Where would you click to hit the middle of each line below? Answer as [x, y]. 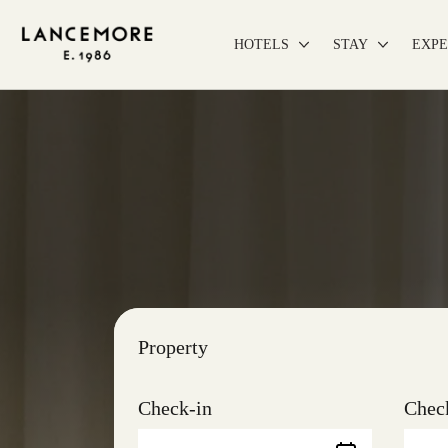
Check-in [175, 407]
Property [173, 347]
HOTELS [261, 44]
